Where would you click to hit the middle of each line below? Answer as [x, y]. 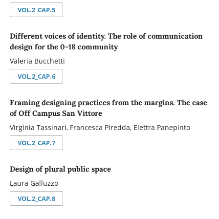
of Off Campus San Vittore [56, 113]
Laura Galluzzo [34, 184]
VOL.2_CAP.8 [36, 198]
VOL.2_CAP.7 [36, 142]
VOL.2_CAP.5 [36, 10]
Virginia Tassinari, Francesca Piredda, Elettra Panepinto [100, 128]
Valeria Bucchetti [37, 61]
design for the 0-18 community [64, 46]
